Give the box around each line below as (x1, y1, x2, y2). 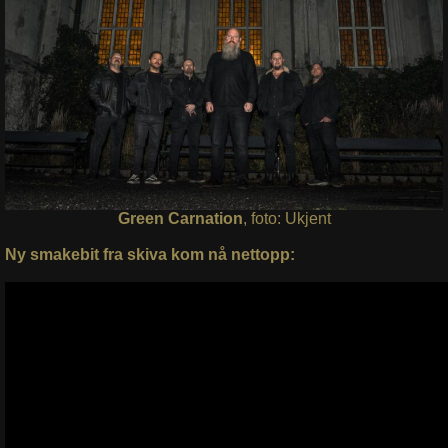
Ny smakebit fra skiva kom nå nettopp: (4, 245, 295, 263)
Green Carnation (117, 209, 243, 227)
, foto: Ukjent (242, 209, 331, 227)
